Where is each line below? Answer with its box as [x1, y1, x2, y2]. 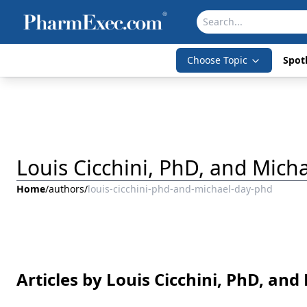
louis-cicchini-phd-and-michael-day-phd [88, 182, 273, 195]
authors [49, 182, 84, 195]
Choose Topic [186, 53, 247, 66]
